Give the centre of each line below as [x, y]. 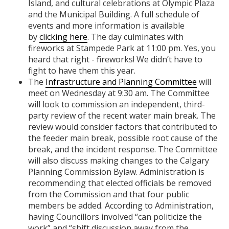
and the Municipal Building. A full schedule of [114, 15]
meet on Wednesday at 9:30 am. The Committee [119, 93]
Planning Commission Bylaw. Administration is [116, 172]
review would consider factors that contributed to [123, 127]
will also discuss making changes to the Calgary [119, 161]
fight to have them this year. [82, 71]
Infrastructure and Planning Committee [121, 82]
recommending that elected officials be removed [120, 183]
